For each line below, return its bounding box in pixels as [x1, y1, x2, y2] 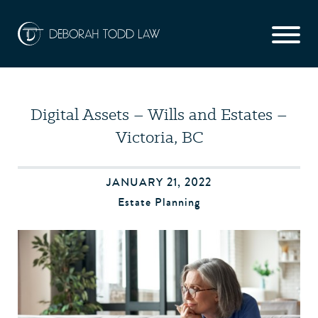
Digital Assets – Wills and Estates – [31, 103, 287, 125]
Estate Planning [118, 194, 200, 210]
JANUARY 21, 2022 [106, 174, 212, 190]
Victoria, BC [115, 126, 203, 148]
